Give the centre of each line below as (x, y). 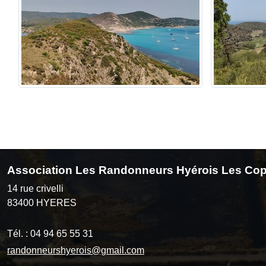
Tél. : (19, 233)
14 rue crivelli (35, 188)
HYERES (56, 202)
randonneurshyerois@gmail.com (76, 250)
